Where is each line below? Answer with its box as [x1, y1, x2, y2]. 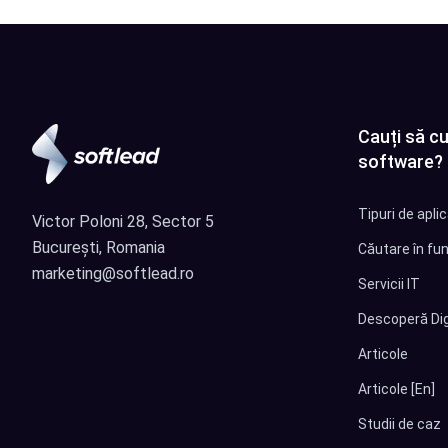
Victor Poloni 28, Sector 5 [32, 212, 214, 232]
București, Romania [32, 238, 165, 258]
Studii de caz [358, 416, 441, 433]
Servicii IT [358, 276, 420, 293]
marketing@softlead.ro [32, 264, 194, 284]
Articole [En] [358, 381, 435, 398]
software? [358, 151, 443, 173]
